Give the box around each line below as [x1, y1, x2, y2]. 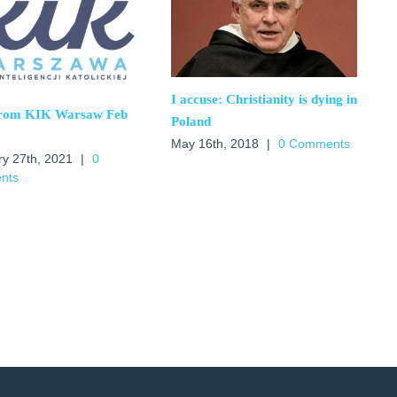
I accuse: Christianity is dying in [170, 92, 357, 107]
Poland [170, 114, 211, 129]
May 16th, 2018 [170, 136, 259, 152]
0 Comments [277, 136, 350, 152]
